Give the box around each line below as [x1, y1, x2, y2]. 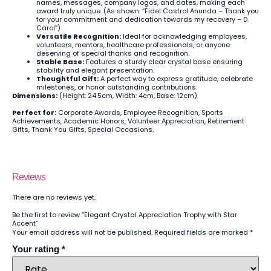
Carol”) [36, 22, 60, 33]
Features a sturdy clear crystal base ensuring [84, 56, 243, 67]
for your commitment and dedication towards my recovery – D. [36, 14, 249, 24]
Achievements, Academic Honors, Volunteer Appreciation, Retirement [12, 116, 244, 126]
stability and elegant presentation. [36, 65, 154, 75]
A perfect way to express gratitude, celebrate [99, 73, 253, 83]
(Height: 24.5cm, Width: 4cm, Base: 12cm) [57, 90, 197, 100]
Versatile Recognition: [36, 31, 121, 41]
